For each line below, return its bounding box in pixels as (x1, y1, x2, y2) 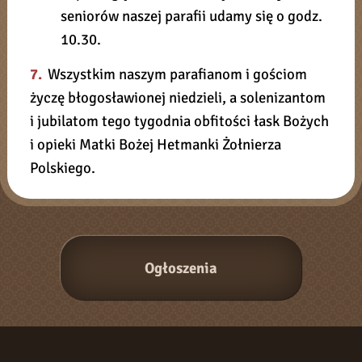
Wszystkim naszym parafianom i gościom (44, 65, 307, 84)
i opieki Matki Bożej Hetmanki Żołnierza (30, 135, 282, 154)
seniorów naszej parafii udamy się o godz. (60, 6, 322, 26)
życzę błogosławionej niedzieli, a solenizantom (30, 88, 326, 107)
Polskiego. (30, 158, 96, 178)
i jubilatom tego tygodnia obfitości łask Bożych (30, 112, 330, 131)
